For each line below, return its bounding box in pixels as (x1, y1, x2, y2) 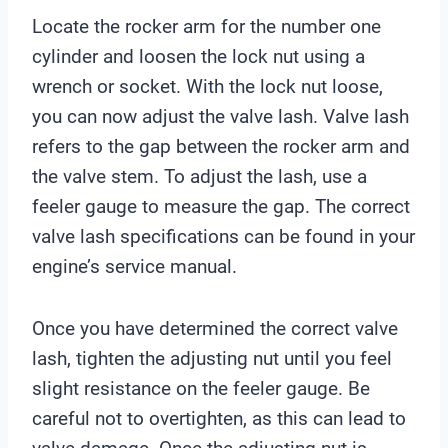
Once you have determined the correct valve (32, 316, 398, 340)
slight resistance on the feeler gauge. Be (32, 376, 370, 400)
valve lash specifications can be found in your (32, 224, 415, 248)
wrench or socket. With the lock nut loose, (32, 74, 383, 98)
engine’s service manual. (32, 254, 237, 278)
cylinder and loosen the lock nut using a (32, 44, 365, 68)
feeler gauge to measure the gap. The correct (32, 194, 410, 218)
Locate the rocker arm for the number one (32, 14, 381, 38)
